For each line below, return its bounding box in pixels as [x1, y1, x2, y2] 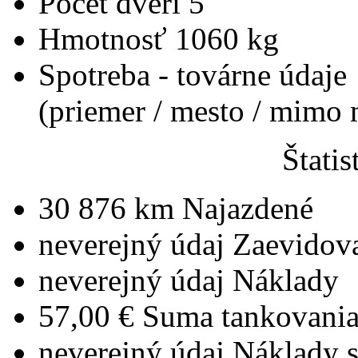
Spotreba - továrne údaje [38, 57, 347, 92]
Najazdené [182, 190, 313, 225]
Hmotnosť [38, 21, 175, 56]
